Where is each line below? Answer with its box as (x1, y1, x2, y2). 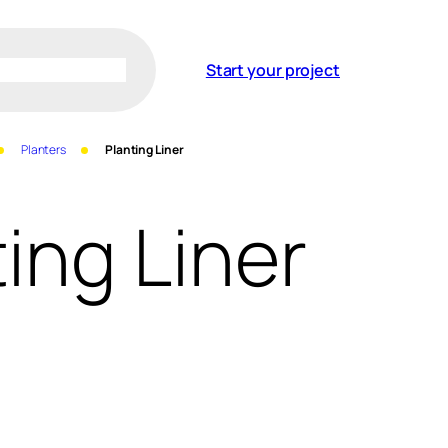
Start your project (205, 59, 340, 81)
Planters (20, 141, 67, 158)
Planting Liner (104, 141, 184, 158)
